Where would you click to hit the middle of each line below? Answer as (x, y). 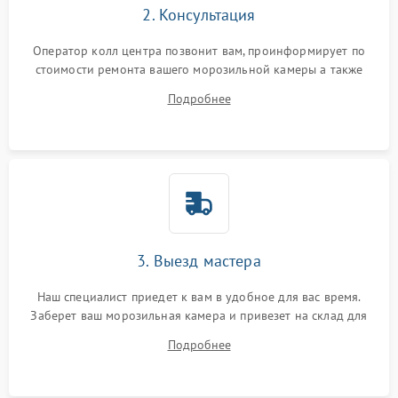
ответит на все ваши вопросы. (199, 88)
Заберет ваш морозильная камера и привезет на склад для (199, 316)
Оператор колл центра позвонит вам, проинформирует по (199, 51)
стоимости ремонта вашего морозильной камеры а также (199, 70)
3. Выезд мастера (199, 261)
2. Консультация (199, 15)
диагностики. (199, 334)
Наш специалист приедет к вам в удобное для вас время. (199, 297)
